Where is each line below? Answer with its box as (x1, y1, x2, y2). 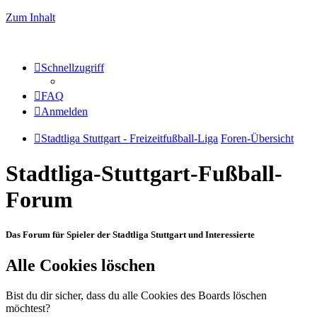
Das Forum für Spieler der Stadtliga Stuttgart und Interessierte (6, 229, 255, 240)
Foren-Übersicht (221, 132, 294, 144)
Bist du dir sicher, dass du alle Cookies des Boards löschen (6, 289, 267, 301)
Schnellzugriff (41, 62, 104, 74)
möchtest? (6, 301, 50, 314)
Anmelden (41, 105, 88, 117)
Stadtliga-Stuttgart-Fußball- (6, 161, 282, 187)
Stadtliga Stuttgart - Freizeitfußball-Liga (41, 132, 218, 144)
